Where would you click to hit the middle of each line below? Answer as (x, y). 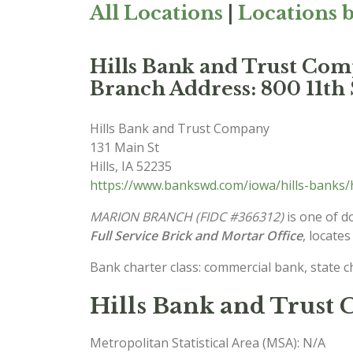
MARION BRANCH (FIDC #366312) (187, 217)
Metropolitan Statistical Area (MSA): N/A (208, 343)
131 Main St (124, 147)
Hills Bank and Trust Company (180, 128)
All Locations (156, 13)
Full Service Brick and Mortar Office (196, 236)
